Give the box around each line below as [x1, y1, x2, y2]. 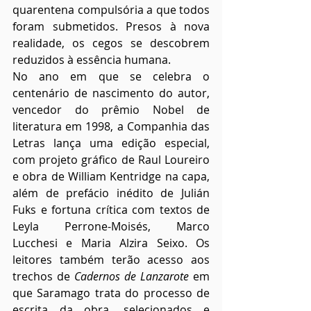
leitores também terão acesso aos [12, 252, 210, 268]
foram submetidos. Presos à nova [12, 19, 210, 35]
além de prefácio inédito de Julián [12, 185, 210, 201]
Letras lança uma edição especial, [12, 135, 210, 151]
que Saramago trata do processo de [12, 285, 210, 301]
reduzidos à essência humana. [12, 52, 171, 68]
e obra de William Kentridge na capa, [12, 169, 210, 185]
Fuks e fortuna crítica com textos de [12, 202, 210, 218]
